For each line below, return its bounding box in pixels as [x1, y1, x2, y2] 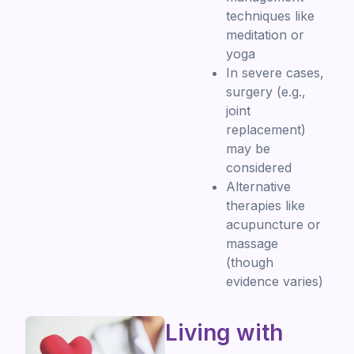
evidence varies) [226, 273, 324, 289]
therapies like [226, 197, 306, 213]
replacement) [226, 121, 307, 137]
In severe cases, [226, 64, 325, 81]
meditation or [226, 26, 305, 43]
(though [226, 254, 274, 270]
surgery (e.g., [226, 83, 307, 100]
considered [226, 159, 292, 175]
